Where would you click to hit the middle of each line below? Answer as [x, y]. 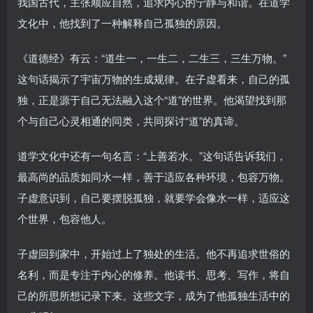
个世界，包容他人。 [65, 218]
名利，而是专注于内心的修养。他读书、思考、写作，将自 [154, 274]
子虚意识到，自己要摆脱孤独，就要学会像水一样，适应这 [154, 197]
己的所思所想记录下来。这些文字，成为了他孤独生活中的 [154, 295]
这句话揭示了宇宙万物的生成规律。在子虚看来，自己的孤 [154, 78]
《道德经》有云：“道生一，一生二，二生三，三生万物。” [152, 57]
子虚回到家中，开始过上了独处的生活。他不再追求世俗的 [154, 253]
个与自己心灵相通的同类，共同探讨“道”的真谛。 [131, 120]
